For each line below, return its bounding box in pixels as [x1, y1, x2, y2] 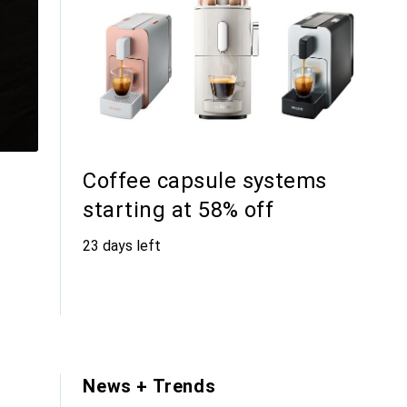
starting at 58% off [83, 196, 274, 223]
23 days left [83, 236, 162, 254]
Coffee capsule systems [83, 167, 327, 194]
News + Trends [83, 374, 216, 397]
